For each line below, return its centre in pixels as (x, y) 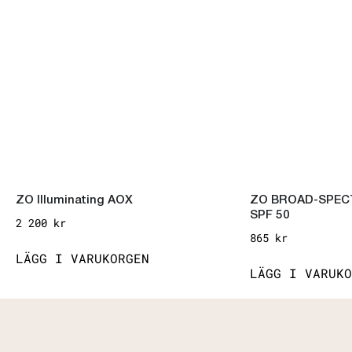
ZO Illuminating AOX (74, 202)
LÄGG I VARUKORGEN (82, 258)
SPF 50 (269, 216)
